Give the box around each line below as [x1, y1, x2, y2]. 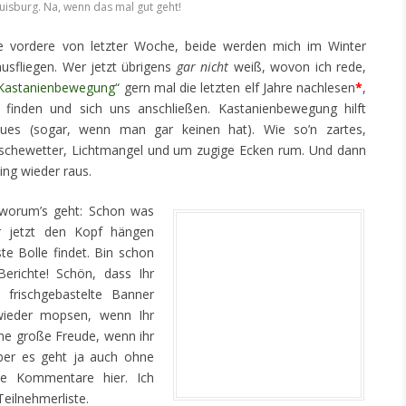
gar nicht [176, 58, 229, 76]
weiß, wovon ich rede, [228, 58, 367, 76]
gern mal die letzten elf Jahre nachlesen [120, 79, 355, 97]
